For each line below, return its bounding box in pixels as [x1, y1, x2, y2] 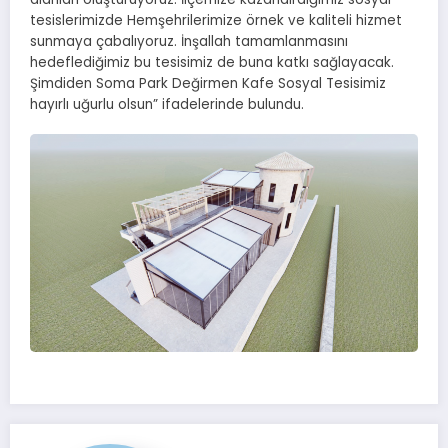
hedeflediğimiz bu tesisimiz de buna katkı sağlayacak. [30, 53, 394, 73]
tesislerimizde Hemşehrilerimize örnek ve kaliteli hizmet [30, 11, 402, 31]
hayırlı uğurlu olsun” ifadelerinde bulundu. [30, 95, 304, 115]
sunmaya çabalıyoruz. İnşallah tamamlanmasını [30, 32, 348, 52]
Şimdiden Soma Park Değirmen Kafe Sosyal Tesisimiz [30, 74, 386, 94]
